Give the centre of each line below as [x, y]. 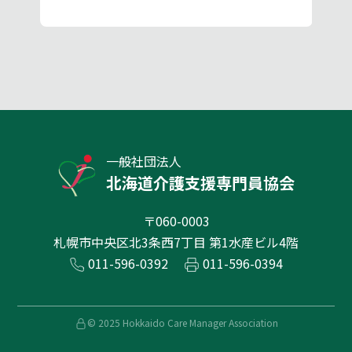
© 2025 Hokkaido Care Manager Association [182, 323]
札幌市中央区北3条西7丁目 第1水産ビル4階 [176, 242]
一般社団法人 [144, 161]
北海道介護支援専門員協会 [200, 183]
